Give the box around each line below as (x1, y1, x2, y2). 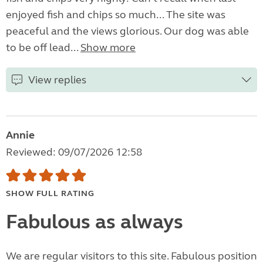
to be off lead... (6, 41, 80, 55)
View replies (28, 73, 86, 87)
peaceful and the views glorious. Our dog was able (6, 25, 249, 38)
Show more (80, 41, 136, 55)
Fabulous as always (6, 210, 183, 235)
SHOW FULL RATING (6, 188, 95, 199)
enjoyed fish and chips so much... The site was (6, 8, 225, 22)
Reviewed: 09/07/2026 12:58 (6, 146, 142, 159)
